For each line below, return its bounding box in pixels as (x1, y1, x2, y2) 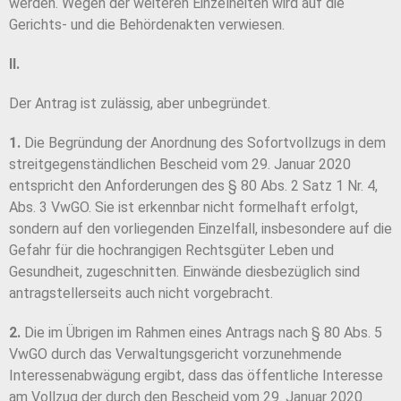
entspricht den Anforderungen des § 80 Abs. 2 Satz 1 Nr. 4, (9, 177, 378, 195)
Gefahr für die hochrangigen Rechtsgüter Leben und (9, 242, 334, 260)
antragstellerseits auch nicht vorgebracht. (9, 285, 273, 303)
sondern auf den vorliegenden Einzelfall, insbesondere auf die (9, 220, 392, 238)
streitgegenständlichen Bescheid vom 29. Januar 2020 (9, 156, 351, 174)
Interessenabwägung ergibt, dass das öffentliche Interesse (9, 367, 383, 385)
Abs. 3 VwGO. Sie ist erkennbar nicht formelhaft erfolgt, (9, 199, 358, 217)
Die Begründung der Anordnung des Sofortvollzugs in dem (21, 134, 386, 152)
